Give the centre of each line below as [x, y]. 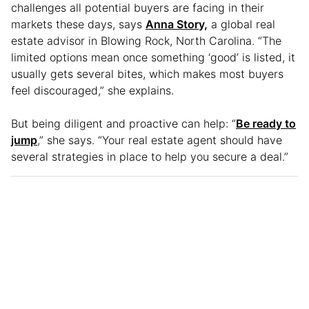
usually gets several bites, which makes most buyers [147, 73]
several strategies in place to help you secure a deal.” [151, 156]
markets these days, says [78, 24]
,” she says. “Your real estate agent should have [160, 140]
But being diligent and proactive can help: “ [123, 123]
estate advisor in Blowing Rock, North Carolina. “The [146, 40]
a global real [241, 24]
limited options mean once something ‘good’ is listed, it [153, 57]
